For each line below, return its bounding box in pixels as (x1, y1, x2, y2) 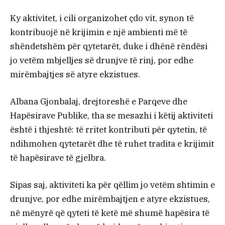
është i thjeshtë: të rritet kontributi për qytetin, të (10, 124, 207, 136)
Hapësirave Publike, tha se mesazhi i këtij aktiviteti (10, 110, 213, 122)
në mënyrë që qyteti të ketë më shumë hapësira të (10, 207, 209, 219)
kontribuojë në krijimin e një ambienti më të (10, 27, 187, 38)
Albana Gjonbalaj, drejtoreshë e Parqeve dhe (10, 96, 187, 107)
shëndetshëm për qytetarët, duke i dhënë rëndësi (10, 41, 207, 52)
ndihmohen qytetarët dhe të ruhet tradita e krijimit (10, 138, 214, 150)
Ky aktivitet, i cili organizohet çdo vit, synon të (10, 13, 194, 24)
